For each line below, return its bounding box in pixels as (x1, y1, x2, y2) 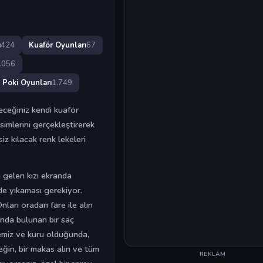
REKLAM (199, 250, 226, 258)
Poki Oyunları (2, 77, 52, 88)
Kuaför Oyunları (29, 39, 86, 50)
